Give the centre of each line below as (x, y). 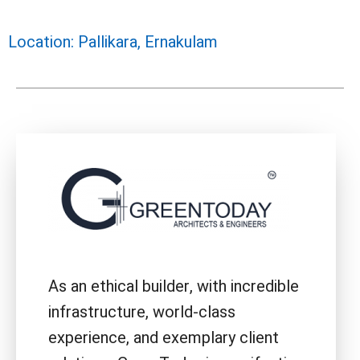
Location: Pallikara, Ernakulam (113, 42)
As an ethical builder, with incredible (174, 286)
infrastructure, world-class (142, 312)
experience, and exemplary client (164, 337)
